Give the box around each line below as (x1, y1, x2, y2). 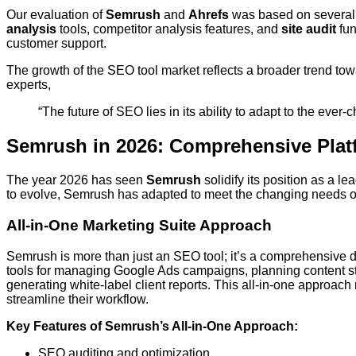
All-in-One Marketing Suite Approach (6, 216, 272, 234)
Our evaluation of (6, 8, 106, 22)
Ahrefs (188, 8, 229, 22)
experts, (6, 78, 51, 92)
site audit (281, 22, 336, 37)
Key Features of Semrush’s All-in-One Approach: (6, 319, 298, 333)
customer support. (6, 37, 106, 51)
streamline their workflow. (6, 292, 149, 306)
